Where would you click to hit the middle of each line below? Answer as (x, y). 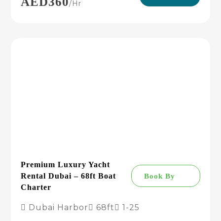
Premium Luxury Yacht (66, 165)
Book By (159, 176)
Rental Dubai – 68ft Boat (69, 176)
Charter (36, 187)
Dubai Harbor (57, 207)
